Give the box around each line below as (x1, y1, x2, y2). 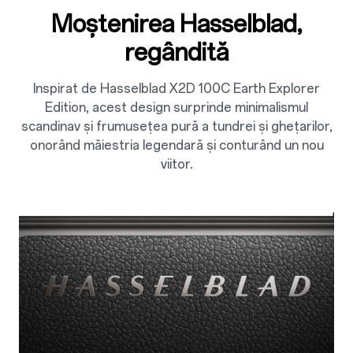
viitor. (160, 156, 193, 172)
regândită (124, 37, 229, 67)
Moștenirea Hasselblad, (51, 9, 302, 39)
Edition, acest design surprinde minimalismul (45, 99, 308, 115)
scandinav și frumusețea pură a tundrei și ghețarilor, (20, 118, 333, 134)
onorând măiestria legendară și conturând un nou (29, 137, 324, 153)
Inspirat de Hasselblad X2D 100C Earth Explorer (33, 80, 320, 96)
